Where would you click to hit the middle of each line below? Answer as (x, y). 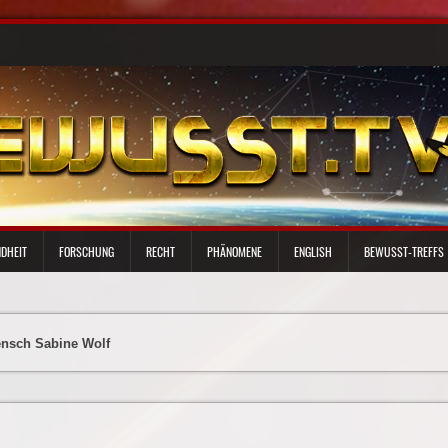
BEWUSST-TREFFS (400, 251)
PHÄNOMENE (234, 251)
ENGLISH (312, 251)
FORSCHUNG (86, 251)
